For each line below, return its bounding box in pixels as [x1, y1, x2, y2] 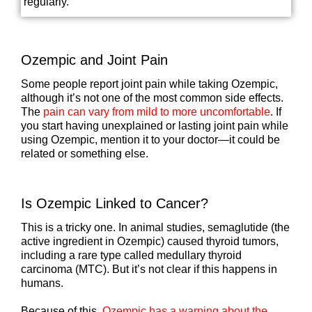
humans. [21, 277, 63, 289]
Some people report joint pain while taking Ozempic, [21, 77, 278, 90]
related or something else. [21, 147, 148, 159]
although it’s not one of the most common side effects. [21, 91, 283, 104]
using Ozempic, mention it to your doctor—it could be [21, 133, 280, 146]
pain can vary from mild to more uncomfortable [43, 105, 270, 118]
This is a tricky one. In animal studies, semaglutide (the [21, 221, 290, 233]
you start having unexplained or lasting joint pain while [21, 119, 288, 132]
